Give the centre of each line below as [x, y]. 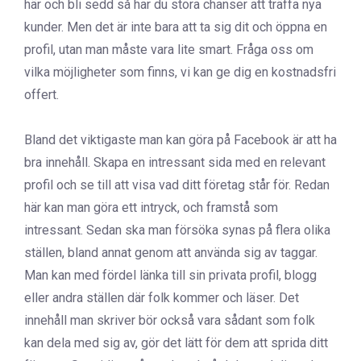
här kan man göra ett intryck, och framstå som [151, 207]
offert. [41, 95]
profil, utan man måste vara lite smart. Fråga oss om [169, 50]
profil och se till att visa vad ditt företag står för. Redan [177, 185]
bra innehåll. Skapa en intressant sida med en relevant [175, 162]
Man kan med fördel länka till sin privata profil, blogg [170, 275]
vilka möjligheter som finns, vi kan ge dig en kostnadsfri [180, 72]
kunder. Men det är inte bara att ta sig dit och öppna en [176, 27]
